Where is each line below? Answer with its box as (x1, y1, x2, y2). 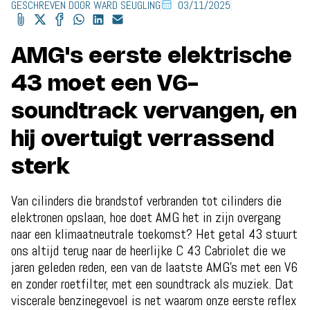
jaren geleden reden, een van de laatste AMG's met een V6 (11, 257, 298, 276)
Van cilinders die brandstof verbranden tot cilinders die (11, 191, 282, 210)
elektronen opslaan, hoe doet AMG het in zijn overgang (11, 208, 281, 226)
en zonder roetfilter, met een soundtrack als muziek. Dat (11, 274, 293, 293)
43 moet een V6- (11, 73, 199, 95)
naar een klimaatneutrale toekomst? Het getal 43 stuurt (11, 224, 298, 243)
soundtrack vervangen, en (11, 101, 297, 122)
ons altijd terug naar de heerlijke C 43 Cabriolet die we (11, 241, 286, 259)
